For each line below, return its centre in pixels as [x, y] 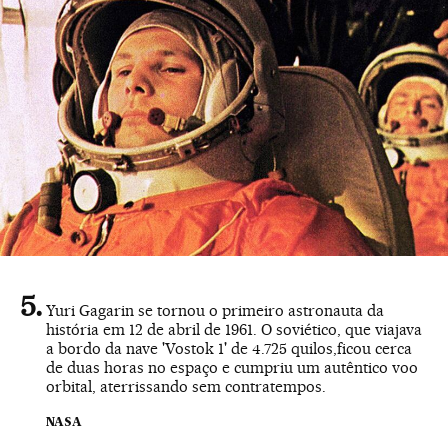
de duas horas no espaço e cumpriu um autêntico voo [232, 368]
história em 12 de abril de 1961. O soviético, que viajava [234, 330]
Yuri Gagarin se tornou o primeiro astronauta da [215, 311]
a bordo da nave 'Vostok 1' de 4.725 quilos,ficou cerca [229, 349]
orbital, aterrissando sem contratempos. [186, 387]
